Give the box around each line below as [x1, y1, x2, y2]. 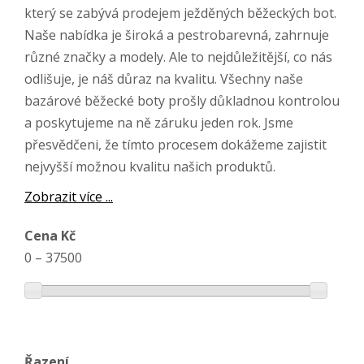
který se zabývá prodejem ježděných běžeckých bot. [24, 4, 336, 22]
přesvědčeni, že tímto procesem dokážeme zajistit [24, 136, 327, 154]
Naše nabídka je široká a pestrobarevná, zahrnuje [24, 26, 329, 44]
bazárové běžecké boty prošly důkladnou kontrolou [24, 92, 340, 110]
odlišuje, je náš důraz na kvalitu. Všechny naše [24, 70, 303, 88]
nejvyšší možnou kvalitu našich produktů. [24, 158, 275, 175]
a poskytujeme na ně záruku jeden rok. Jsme [24, 114, 293, 132]
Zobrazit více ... [24, 188, 113, 206]
